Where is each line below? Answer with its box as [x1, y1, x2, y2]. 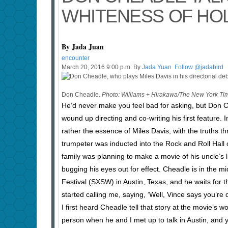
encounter [62, 54, 90, 62]
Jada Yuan [142, 64, 173, 71]
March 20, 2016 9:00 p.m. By [62, 64, 142, 71]
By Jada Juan [62, 41, 104, 52]
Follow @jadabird [173, 64, 223, 71]
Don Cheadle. [62, 91, 102, 99]
